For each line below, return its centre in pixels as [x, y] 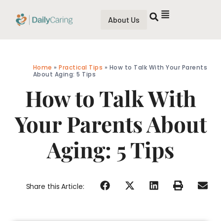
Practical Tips [81, 68]
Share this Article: [55, 186]
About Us [124, 19]
